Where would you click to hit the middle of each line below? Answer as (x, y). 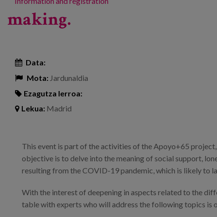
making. (39, 19)
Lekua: (33, 108)
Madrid (58, 108)
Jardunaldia (68, 77)
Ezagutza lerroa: (53, 93)
